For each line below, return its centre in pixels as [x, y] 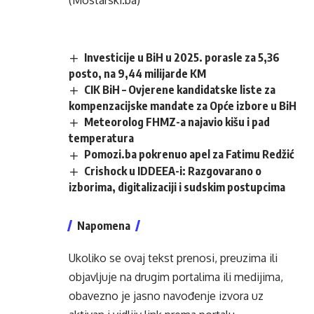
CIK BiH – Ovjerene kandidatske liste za [180, 90]
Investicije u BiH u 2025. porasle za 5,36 [182, 57]
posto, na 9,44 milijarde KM [137, 74]
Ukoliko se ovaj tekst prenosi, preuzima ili [173, 258]
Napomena [104, 225]
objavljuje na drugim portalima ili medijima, [176, 277]
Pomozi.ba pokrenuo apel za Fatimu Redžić [189, 155]
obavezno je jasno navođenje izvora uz [166, 295]
